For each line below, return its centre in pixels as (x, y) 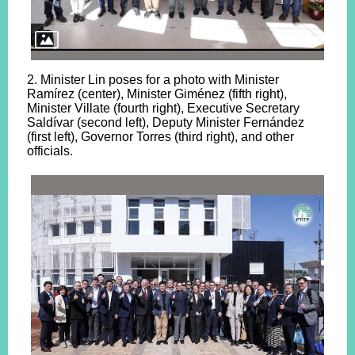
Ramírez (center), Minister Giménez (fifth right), (157, 94)
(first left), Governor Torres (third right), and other (160, 137)
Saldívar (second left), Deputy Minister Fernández (166, 122)
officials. (50, 151)
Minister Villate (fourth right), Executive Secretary (163, 108)
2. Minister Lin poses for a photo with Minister (153, 80)
